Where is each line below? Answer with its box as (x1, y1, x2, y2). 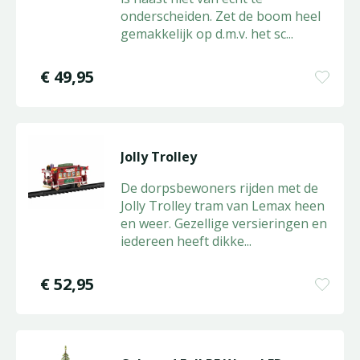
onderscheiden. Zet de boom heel (120, 7, 321, 25)
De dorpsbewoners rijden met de (120, 179, 318, 197)
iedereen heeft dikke (120, 232, 244, 250)
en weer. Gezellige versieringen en (120, 215, 327, 232)
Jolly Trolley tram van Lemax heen (120, 197, 325, 215)
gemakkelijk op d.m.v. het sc (120, 25, 286, 43)
